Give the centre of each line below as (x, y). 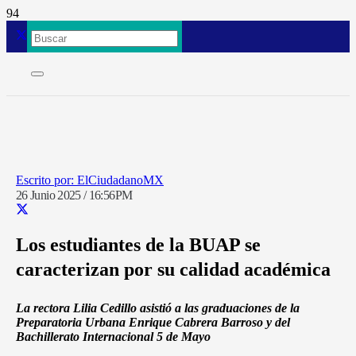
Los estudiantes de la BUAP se (138, 245)
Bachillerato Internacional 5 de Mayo (113, 337)
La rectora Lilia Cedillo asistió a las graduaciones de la (158, 308)
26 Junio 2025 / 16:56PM (74, 195)
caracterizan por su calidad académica (173, 270)
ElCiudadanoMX (120, 180)
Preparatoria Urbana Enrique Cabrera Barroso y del (153, 323)
